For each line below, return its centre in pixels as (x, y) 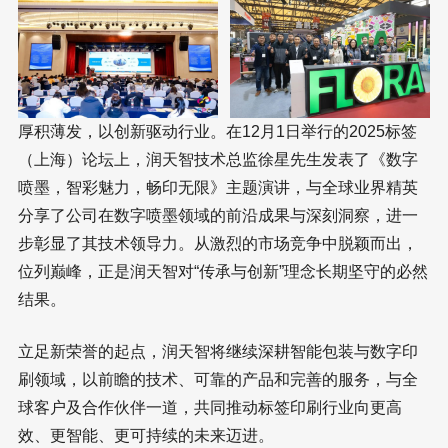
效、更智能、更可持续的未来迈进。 (146, 435)
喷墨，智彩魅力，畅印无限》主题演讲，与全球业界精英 (218, 187)
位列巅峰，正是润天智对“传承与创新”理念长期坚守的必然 (223, 271)
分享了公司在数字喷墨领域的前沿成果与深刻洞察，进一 (218, 215)
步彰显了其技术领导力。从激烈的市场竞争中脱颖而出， (218, 243)
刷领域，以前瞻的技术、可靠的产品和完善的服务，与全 (218, 379)
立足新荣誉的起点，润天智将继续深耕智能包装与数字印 (218, 351)
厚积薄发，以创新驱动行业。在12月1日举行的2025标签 (217, 131)
